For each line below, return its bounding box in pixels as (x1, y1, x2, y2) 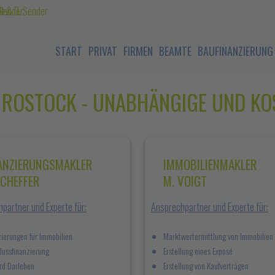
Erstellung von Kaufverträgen (163, 259, 249, 272)
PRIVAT (88, 43, 117, 59)
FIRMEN (123, 43, 153, 59)
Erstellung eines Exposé (163, 244, 233, 257)
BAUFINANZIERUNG (198, 43, 273, 59)
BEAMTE (159, 43, 192, 59)
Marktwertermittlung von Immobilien (163, 230, 273, 242)
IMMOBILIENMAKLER (163, 155, 257, 174)
